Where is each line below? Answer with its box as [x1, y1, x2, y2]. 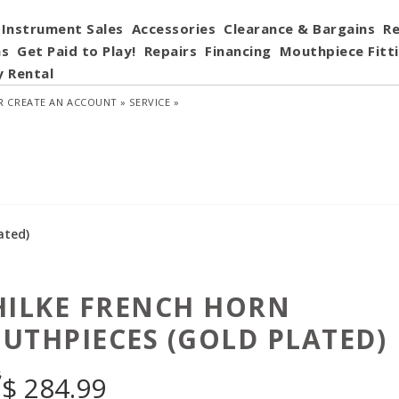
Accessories [131, 20, 216, 37]
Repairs [143, 42, 197, 60]
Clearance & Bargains [224, 20, 375, 37]
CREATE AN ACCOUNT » [7, 95, 126, 109]
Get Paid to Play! [17, 42, 136, 60]
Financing [205, 42, 272, 60]
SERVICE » [129, 95, 180, 109]
